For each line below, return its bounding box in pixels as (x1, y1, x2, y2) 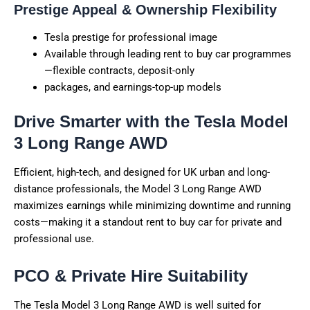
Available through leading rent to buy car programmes (44, 48, 291, 61)
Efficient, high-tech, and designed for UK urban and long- (14, 166, 270, 179)
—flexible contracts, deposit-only (44, 64, 194, 77)
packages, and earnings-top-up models (44, 81, 221, 94)
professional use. (14, 232, 94, 246)
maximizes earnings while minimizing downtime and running (14, 199, 291, 212)
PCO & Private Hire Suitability (14, 266, 248, 285)
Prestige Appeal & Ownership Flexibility (14, 2, 277, 18)
